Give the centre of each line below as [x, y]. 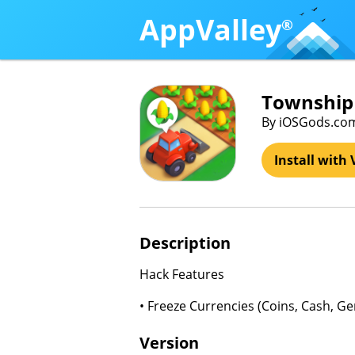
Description [185, 243]
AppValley [210, 29]
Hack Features [182, 274]
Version [169, 343]
